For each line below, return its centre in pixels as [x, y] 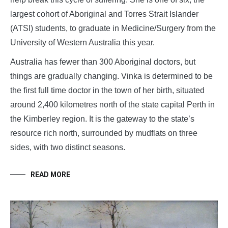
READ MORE [50, 174]
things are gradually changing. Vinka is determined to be [111, 76]
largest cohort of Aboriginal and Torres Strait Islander [104, 14]
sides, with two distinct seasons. [68, 147]
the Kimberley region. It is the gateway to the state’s [102, 119]
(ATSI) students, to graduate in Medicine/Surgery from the [113, 28]
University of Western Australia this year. [82, 42]
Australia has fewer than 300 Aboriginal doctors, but [103, 62]
